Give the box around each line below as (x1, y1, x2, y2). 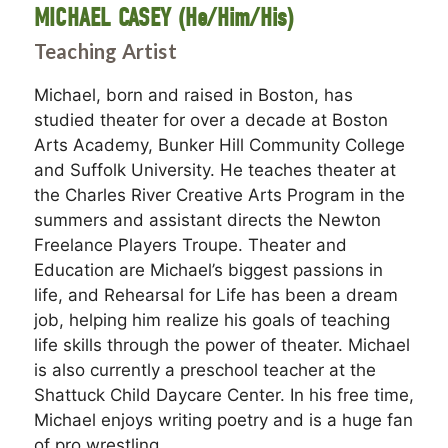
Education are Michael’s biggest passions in (33, 260, 383, 281)
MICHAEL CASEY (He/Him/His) (33, 3, 295, 34)
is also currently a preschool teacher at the (33, 360, 376, 381)
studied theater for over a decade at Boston (33, 110, 388, 131)
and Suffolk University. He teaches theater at (33, 160, 396, 181)
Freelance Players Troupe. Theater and (33, 235, 347, 256)
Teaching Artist (33, 39, 177, 64)
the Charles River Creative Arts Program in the (33, 185, 405, 206)
